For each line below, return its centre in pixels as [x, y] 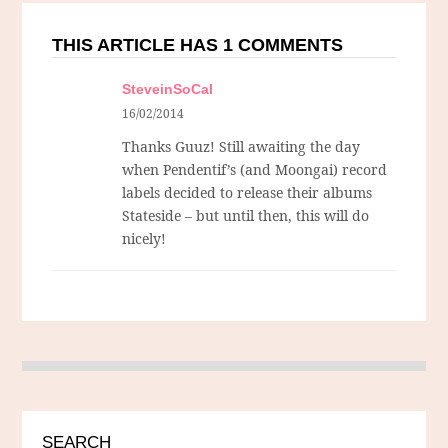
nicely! [144, 239]
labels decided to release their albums [247, 193]
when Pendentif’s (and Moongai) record [255, 170]
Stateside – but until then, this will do [246, 216]
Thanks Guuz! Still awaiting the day [241, 147]
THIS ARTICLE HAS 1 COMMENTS [198, 45]
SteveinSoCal [168, 89]
